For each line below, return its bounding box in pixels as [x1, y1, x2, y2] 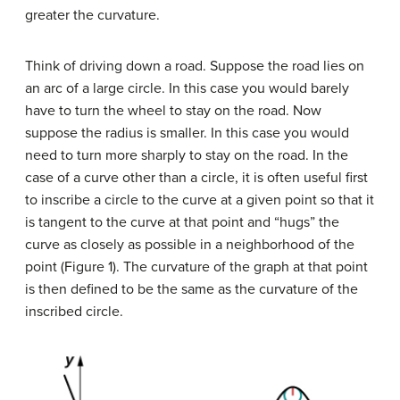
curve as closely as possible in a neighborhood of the [25, 235, 354, 254]
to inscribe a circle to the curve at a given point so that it [25, 190, 374, 209]
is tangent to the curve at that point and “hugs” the [25, 212, 339, 231]
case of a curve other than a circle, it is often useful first [25, 168, 368, 187]
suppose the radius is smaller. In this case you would [25, 123, 349, 142]
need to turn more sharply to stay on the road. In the [25, 146, 348, 164]
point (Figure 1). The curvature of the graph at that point [25, 257, 368, 276]
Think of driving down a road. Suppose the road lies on [25, 56, 364, 75]
